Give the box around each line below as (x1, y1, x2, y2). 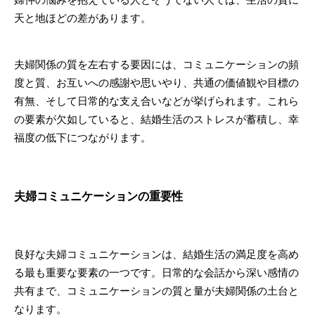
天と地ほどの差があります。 (14, 11, 151, 25)
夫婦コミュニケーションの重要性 (13, 188, 184, 204)
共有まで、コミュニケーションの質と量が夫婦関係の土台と (14, 284, 299, 297)
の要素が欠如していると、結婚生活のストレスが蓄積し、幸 (14, 112, 299, 126)
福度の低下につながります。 (14, 131, 151, 144)
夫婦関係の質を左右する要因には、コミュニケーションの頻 (14, 58, 299, 71)
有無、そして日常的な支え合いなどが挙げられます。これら (14, 94, 299, 108)
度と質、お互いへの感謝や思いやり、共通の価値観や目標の (14, 76, 299, 89)
